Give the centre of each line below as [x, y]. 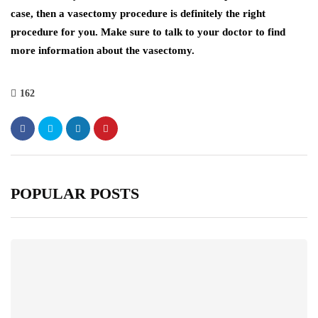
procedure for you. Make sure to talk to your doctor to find [148, 32]
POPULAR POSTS [75, 194]
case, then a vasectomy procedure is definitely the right [138, 14]
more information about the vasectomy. [103, 51]
